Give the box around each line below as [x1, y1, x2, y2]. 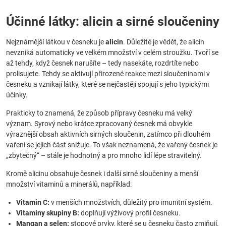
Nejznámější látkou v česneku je [6, 38, 105, 46]
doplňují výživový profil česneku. [79, 209, 181, 217]
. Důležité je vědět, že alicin [123, 38, 204, 46]
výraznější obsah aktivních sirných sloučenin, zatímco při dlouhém [6, 130, 210, 138]
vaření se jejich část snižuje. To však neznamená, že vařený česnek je [6, 141, 217, 149]
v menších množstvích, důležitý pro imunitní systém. [49, 198, 212, 206]
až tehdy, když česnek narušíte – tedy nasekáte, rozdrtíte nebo [6, 59, 199, 67]
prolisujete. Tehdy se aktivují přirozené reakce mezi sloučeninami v [6, 70, 210, 78]
